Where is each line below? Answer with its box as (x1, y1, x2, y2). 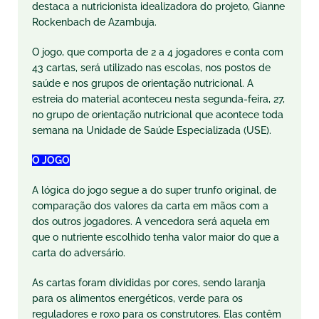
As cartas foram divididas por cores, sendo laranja (32, 277, 266, 288)
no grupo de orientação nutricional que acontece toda (32, 109, 283, 120)
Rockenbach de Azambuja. (32, 16, 157, 28)
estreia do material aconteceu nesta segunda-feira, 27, (32, 93, 285, 105)
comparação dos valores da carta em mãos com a (32, 200, 268, 211)
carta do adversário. (32, 247, 125, 258)
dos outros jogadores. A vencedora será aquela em (32, 216, 270, 227)
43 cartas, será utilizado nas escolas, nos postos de (32, 62, 271, 73)
